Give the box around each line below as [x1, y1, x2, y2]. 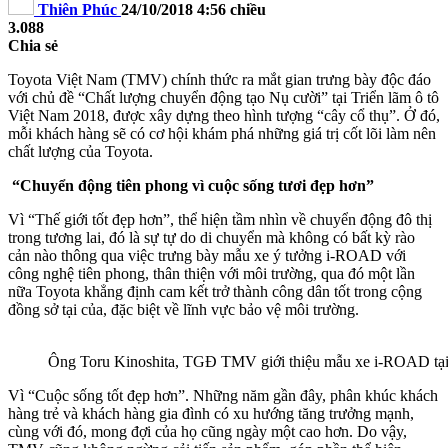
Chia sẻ [8, 36, 58, 54]
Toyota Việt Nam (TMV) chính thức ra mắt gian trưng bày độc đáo [8, 70, 431, 88]
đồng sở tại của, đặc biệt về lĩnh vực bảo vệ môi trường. [8, 300, 359, 318]
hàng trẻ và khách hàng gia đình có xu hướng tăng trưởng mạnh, [8, 404, 414, 422]
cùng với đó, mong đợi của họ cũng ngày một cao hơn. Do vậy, [8, 422, 407, 440]
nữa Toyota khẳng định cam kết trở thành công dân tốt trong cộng [8, 282, 422, 300]
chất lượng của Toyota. [8, 142, 153, 160]
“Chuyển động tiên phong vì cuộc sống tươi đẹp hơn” [8, 176, 374, 194]
